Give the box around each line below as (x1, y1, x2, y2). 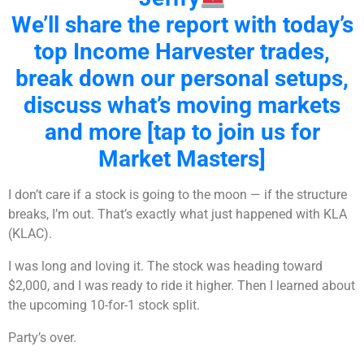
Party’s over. (8, 330, 76, 346)
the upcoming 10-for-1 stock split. (8, 297, 200, 314)
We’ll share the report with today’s (11, 11, 353, 39)
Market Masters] (98, 145, 266, 173)
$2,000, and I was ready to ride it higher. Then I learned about (8, 278, 355, 294)
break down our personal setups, (15, 65, 349, 93)
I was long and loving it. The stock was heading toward (8, 258, 323, 275)
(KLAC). (8, 226, 52, 242)
